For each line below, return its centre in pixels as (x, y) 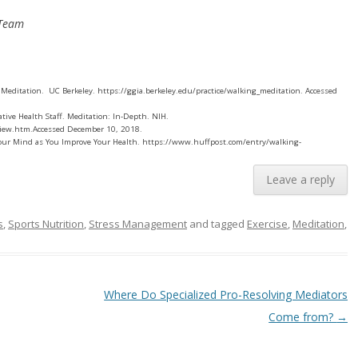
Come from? (303, 317)
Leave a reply (301, 179)
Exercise (267, 224)
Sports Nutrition (46, 224)
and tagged (217, 224)
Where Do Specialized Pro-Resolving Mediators (226, 294)
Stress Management (138, 224)
